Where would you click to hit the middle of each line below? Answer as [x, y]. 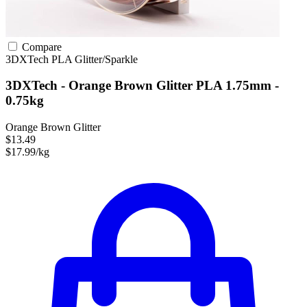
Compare [40, 47]
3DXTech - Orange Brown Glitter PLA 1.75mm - [142, 86]
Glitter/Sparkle [106, 59]
